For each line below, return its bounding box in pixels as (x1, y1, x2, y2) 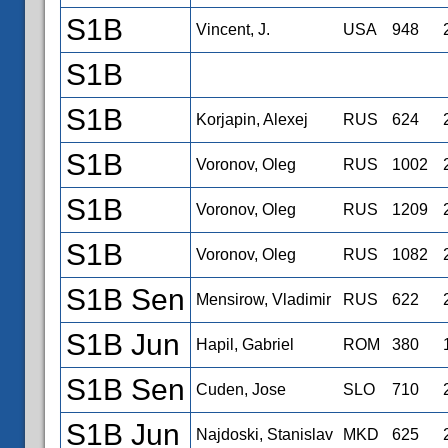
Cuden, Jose (196, 380, 286, 398)
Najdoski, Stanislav (196, 425, 333, 443)
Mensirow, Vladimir (196, 290, 331, 308)
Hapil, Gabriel (196, 335, 294, 353)
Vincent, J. (196, 20, 270, 38)
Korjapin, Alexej (196, 110, 308, 128)
